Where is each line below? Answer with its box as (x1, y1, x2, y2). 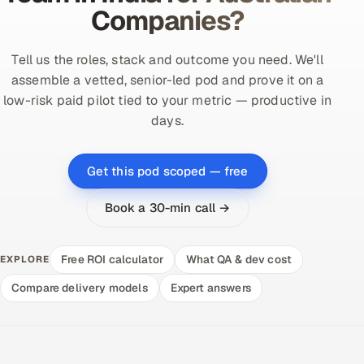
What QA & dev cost (186, 251, 292, 266)
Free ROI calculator (61, 251, 164, 266)
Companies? (90, 2, 245, 38)
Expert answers (170, 279, 251, 295)
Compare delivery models (11, 279, 148, 295)
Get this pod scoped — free (86, 162, 249, 179)
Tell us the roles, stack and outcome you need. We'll (11, 50, 323, 68)
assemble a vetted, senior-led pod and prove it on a (11, 71, 324, 89)
